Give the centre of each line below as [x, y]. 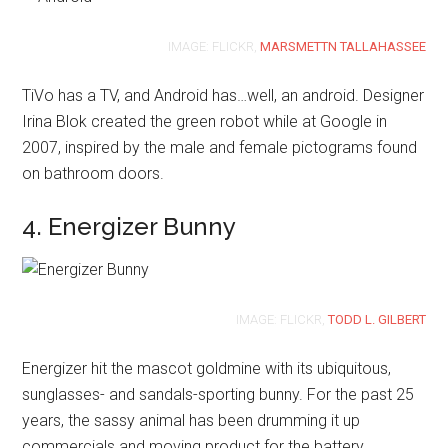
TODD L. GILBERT [376, 319]
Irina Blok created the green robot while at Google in [205, 121]
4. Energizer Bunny [129, 226]
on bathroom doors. [93, 173]
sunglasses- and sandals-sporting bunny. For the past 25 [218, 394]
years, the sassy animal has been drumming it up [191, 420]
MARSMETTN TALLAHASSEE [342, 46]
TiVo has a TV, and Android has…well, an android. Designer [223, 95]
